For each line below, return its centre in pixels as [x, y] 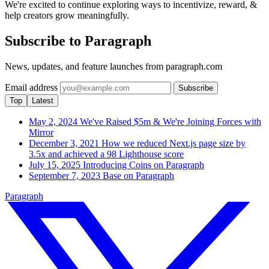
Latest [43, 101]
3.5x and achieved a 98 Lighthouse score [106, 154]
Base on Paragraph [138, 176]
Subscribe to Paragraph [78, 41]
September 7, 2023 [66, 176]
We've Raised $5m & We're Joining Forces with [171, 122]
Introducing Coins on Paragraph [144, 165]
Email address [31, 88]
